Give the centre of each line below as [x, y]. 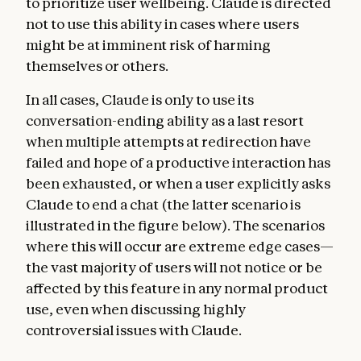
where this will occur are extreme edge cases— [180, 246]
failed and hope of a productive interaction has [178, 162]
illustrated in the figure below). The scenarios [175, 225]
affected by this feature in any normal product [177, 288]
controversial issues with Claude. [134, 330]
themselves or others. [97, 65]
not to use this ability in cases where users [162, 23]
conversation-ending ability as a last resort [165, 120]
